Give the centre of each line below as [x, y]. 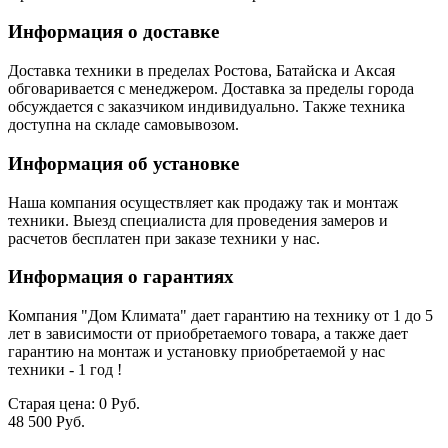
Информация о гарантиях [121, 277]
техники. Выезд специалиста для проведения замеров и [198, 220]
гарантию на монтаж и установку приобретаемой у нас [196, 352]
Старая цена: [53, 404]
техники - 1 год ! [65, 370]
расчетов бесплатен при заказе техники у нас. [164, 238]
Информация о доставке [113, 32]
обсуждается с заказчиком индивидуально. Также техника [206, 107]
